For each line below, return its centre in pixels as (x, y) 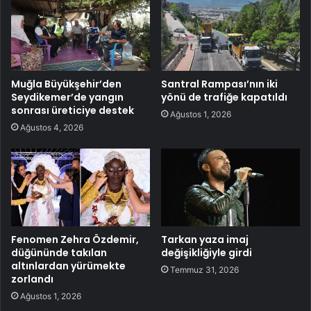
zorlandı (32, 279)
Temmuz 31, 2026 (204, 270)
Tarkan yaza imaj (205, 240)
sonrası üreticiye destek (73, 110)
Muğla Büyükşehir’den (66, 84)
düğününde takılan (59, 253)
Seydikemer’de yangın (67, 97)
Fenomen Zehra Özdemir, (75, 240)
